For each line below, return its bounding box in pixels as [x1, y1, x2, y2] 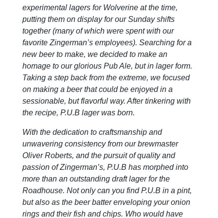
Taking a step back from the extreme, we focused [22, 73, 190, 82]
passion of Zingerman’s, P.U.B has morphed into [22, 163, 189, 171]
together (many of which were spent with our [22, 26, 174, 35]
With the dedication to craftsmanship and [22, 127, 163, 136]
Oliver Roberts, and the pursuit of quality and [22, 151, 176, 160]
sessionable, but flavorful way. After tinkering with [22, 96, 191, 105]
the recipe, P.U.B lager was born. [22, 108, 135, 117]
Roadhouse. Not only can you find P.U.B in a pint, [22, 186, 192, 195]
